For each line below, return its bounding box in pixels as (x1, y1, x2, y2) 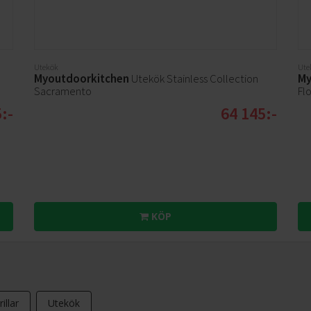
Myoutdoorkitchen (34, 71, 130, 87)
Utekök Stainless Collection (129, 71, 259, 87)
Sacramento (34, 83, 92, 99)
